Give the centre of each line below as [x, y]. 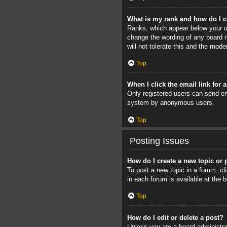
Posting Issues [159, 141]
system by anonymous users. [171, 103]
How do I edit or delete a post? [175, 217]
